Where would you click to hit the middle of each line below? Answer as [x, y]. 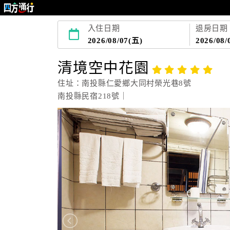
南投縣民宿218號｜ [93, 96]
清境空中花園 [103, 68]
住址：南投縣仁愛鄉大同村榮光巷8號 [124, 83]
